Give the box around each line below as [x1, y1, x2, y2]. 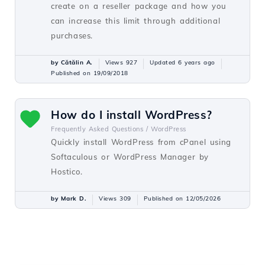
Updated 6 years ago [150, 59, 215, 66]
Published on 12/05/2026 [143, 195, 221, 202]
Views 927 [105, 59, 137, 66]
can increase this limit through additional [51, 16, 221, 25]
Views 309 [99, 195, 131, 202]
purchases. [51, 31, 93, 40]
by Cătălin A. [51, 59, 93, 66]
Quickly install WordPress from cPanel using [51, 137, 231, 147]
